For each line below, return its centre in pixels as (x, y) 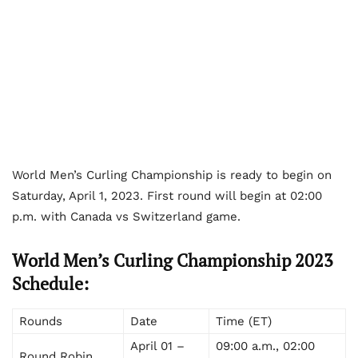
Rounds (41, 322)
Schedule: (50, 284)
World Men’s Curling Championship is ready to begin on (172, 175)
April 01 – (157, 346)
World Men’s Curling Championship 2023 (173, 261)
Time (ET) (244, 322)
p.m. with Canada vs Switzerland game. (126, 217)
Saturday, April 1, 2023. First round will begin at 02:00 (167, 196)
